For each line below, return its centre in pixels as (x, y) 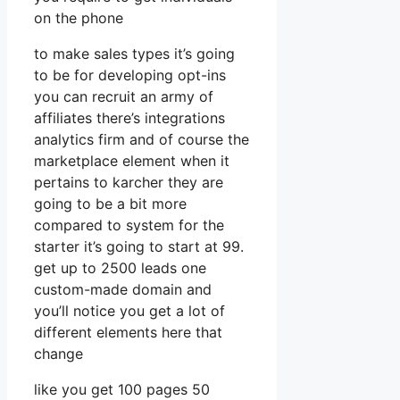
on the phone (79, 17)
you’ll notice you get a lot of (129, 310)
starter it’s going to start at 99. (139, 246)
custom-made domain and (123, 289)
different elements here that (128, 332)
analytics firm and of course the (142, 139)
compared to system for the (129, 225)
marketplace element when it (132, 160)
